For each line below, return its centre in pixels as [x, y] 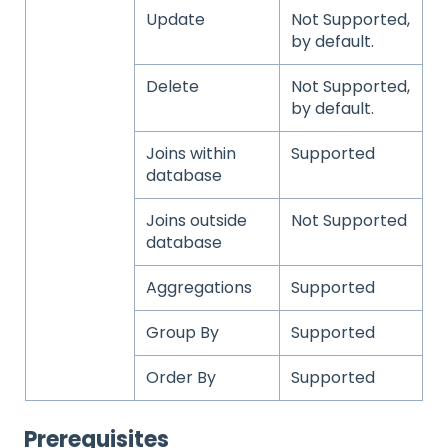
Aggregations [199, 287]
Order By [181, 377]
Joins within [191, 153]
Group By [183, 332]
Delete [173, 86]
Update [176, 19]
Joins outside [197, 220]
